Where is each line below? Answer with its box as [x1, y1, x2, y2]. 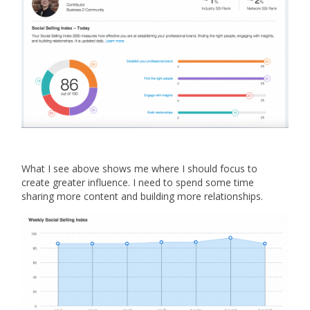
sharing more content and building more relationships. [21, 190, 264, 203]
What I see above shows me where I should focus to [21, 162, 258, 176]
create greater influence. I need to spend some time [21, 176, 255, 190]
